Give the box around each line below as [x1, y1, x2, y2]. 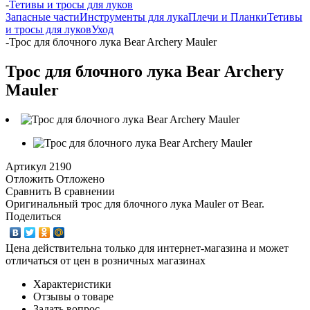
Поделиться [6, 210, 61, 222]
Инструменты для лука [80, 11, 188, 23]
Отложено [56, 172, 104, 185]
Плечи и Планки [188, 11, 267, 23]
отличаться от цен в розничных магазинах [6, 254, 206, 266]
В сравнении [54, 185, 115, 197]
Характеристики [33, 277, 111, 290]
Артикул [6, 160, 46, 172]
